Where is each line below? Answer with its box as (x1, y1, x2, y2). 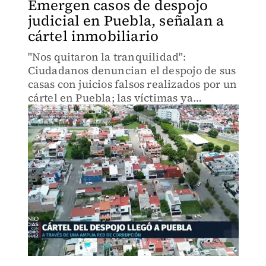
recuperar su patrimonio (27, 118, 154, 132)
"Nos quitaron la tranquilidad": (27, 49, 186, 64)
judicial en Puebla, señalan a (27, 11, 224, 30)
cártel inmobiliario (27, 26, 159, 46)
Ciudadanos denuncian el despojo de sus (27, 63, 236, 78)
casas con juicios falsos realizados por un (27, 77, 237, 91)
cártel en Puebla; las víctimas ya (27, 90, 194, 105)
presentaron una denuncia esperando (27, 104, 223, 119)
